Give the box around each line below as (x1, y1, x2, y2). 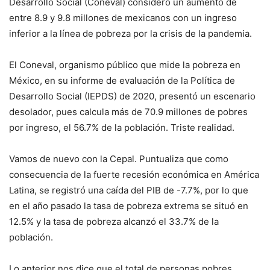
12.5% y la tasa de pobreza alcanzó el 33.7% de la (9, 215, 219, 227)
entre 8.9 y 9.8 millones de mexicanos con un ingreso (9, 11, 237, 24)
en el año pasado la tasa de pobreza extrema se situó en (9, 199, 248, 212)
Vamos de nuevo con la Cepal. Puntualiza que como (9, 152, 228, 165)
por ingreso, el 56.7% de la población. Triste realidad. (9, 121, 234, 133)
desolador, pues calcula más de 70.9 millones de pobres (9, 105, 248, 118)
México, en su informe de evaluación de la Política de (9, 74, 235, 86)
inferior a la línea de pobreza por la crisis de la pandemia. (9, 27, 252, 39)
